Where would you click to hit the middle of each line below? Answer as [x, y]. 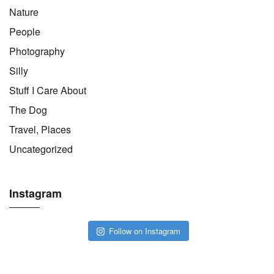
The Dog [28, 109]
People [25, 31]
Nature [24, 12]
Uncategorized [41, 149]
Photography [37, 51]
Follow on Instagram [145, 231]
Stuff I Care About [48, 90]
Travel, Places [40, 129]
